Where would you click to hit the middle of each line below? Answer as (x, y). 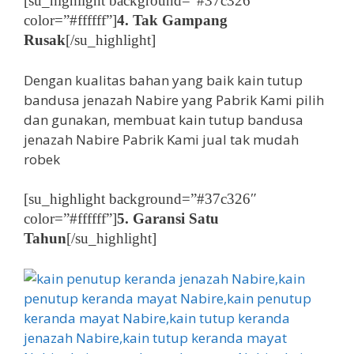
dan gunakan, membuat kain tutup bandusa (164, 119)
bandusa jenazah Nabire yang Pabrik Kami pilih (174, 100)
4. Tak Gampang (172, 20)
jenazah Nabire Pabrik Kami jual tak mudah (161, 139)
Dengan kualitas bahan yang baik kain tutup (163, 80)
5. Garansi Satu (168, 218)
